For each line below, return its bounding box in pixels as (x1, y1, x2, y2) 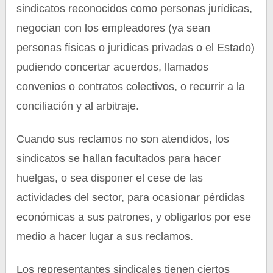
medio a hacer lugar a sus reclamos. (16, 230, 194, 243)
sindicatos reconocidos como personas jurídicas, (16, 2, 253, 15)
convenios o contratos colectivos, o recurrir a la (16, 80, 246, 93)
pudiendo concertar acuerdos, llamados (16, 61, 209, 73)
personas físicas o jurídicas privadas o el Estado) (16, 41, 255, 54)
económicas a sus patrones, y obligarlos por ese (16, 211, 252, 223)
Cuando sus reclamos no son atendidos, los (16, 133, 230, 145)
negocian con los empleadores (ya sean (16, 22, 211, 34)
